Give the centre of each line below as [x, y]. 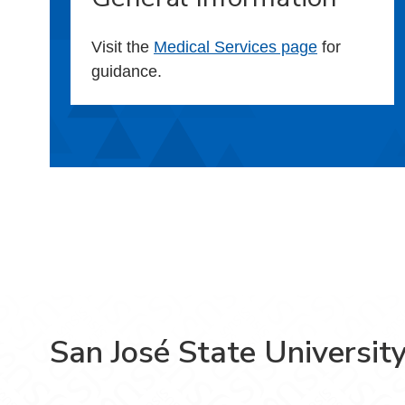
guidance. [127, 71]
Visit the [122, 47]
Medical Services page [235, 47]
